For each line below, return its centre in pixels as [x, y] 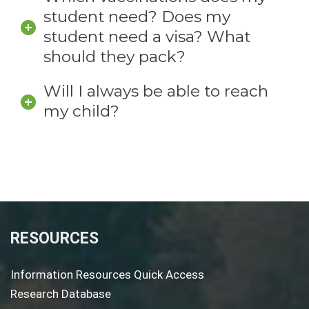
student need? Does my [137, 16]
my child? [81, 111]
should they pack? [114, 56]
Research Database [61, 294]
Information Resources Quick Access [107, 275]
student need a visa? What [147, 36]
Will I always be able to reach [156, 91]
